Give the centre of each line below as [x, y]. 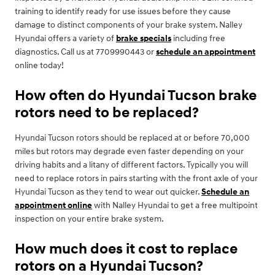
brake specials [144, 39]
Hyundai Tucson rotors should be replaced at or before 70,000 [132, 138]
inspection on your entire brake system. [89, 219]
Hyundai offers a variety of [65, 39]
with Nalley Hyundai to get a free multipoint [175, 206]
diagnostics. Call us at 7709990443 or [85, 52]
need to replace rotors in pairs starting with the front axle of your [136, 179]
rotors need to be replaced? [107, 113]
